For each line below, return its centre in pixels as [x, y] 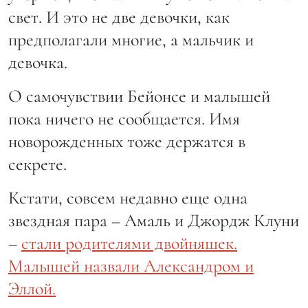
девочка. [38, 63]
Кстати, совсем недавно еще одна [128, 198]
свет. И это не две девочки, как [119, 17]
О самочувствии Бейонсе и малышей [139, 96]
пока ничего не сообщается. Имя [124, 119]
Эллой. [32, 289]
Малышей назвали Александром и [131, 266]
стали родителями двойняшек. [129, 243]
